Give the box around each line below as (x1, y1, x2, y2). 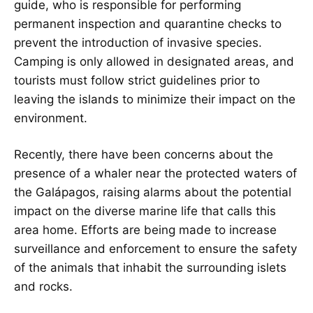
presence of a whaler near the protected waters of (14, 166, 297, 181)
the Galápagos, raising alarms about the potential (14, 185, 291, 200)
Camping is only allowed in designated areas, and (14, 54, 294, 68)
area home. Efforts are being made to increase (14, 223, 277, 238)
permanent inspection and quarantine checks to (14, 16, 282, 31)
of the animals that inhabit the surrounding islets (14, 261, 286, 275)
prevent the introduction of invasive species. (14, 35, 262, 50)
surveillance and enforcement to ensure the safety (14, 242, 297, 256)
